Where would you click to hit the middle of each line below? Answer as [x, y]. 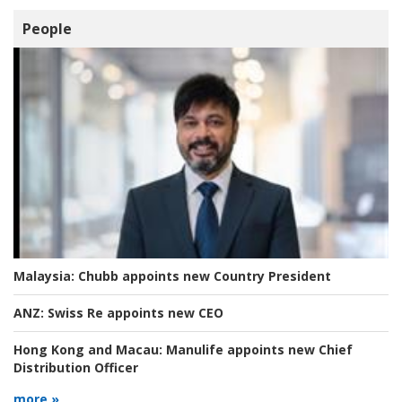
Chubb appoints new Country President [203, 275]
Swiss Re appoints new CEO [134, 312]
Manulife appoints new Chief [258, 349]
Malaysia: [44, 275]
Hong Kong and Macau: [88, 349]
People [47, 28]
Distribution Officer [76, 367]
